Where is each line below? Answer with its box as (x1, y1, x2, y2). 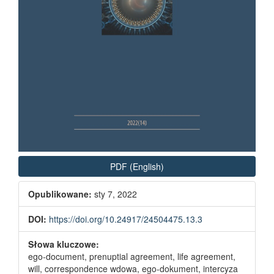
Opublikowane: (28, 188, 92, 201)
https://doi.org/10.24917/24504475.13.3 (49, 213, 202, 226)
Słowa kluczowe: (28, 238, 99, 251)
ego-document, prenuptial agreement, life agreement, (28, 250, 235, 263)
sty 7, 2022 (92, 188, 137, 201)
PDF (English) (110, 160, 164, 173)
